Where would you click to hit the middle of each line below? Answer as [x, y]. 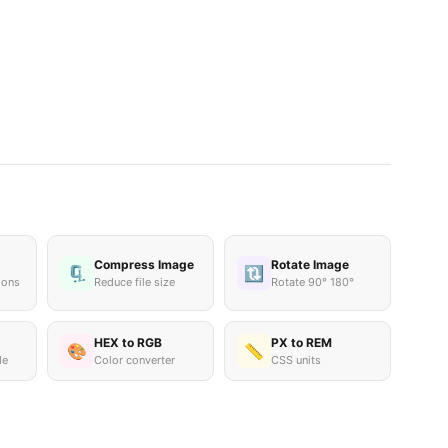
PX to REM [301, 342]
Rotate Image [309, 264]
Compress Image [143, 264]
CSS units [295, 360]
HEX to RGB [127, 342]
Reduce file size [134, 282]
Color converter [134, 360]
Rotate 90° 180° [312, 282]
